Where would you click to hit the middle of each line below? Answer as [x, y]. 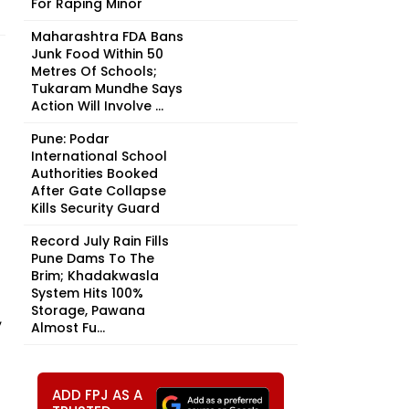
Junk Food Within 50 [97, 54]
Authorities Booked [94, 173]
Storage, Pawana [88, 310]
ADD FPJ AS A [97, 395]
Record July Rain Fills [100, 241]
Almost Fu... [68, 328]
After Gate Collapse [99, 191]
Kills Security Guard [95, 208]
